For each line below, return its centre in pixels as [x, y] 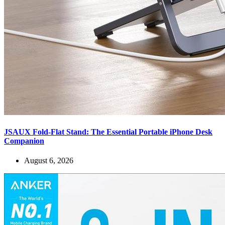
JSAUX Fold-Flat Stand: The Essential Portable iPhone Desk [108, 132]
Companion [24, 141]
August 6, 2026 [49, 161]
